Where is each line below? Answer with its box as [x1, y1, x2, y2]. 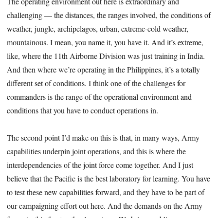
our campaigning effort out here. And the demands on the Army [7, 200, 203, 211]
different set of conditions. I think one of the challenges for [7, 77, 186, 88]
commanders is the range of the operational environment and [7, 91, 192, 102]
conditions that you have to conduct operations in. [7, 105, 159, 115]
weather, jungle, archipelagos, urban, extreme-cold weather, [7, 23, 189, 34]
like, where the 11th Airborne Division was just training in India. [7, 50, 205, 61]
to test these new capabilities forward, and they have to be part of [7, 187, 205, 198]
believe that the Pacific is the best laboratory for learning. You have [7, 173, 211, 184]
